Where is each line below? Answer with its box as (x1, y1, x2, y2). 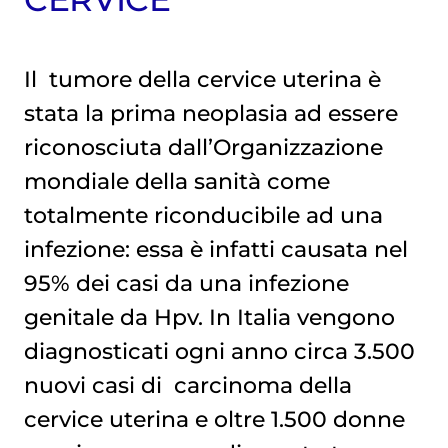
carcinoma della (174, 372, 353, 399)
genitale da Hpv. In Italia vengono (23, 304, 395, 331)
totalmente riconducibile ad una (23, 202, 383, 229)
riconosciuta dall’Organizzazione (23, 134, 383, 161)
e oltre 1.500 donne (188, 406, 405, 433)
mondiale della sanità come (23, 168, 330, 195)
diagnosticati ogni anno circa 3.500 (23, 338, 415, 365)
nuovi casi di (23, 372, 168, 399)
